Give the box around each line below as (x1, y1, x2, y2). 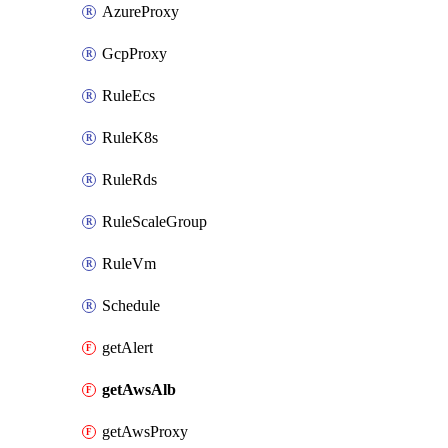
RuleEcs (102, 87, 155, 104)
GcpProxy (102, 45, 167, 62)
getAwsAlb (102, 381, 176, 398)
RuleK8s (102, 129, 158, 146)
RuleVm (102, 255, 156, 272)
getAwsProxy (102, 423, 188, 440)
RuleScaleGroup (102, 213, 207, 230)
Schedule (102, 297, 160, 314)
